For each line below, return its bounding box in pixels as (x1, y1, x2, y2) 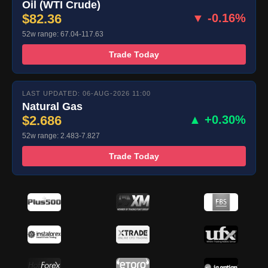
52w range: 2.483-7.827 (22, 132, 100, 141)
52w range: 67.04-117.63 (22, 30, 103, 39)
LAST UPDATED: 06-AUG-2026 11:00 (22, 90, 151, 98)
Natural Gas (22, 100, 83, 113)
